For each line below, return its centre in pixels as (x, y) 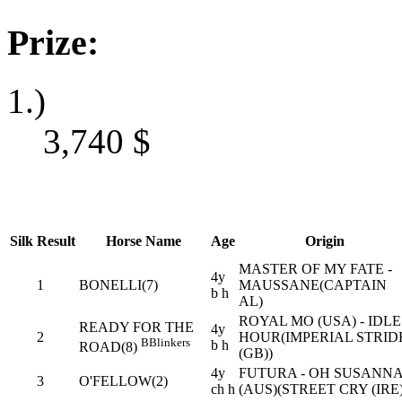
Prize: (53, 42)
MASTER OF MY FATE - (315, 269)
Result (56, 241)
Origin (324, 241)
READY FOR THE (136, 328)
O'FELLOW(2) (123, 381)
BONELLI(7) (118, 285)
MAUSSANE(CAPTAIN (313, 285)
